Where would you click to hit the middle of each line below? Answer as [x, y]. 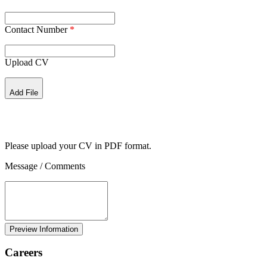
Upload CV [27, 62]
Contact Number [37, 29]
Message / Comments [45, 166]
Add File [24, 92]
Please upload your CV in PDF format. [78, 145]
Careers [24, 253]
